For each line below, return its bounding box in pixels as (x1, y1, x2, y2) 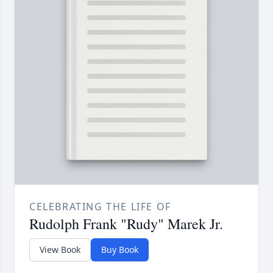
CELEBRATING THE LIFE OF (29, 199, 171, 213)
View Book (40, 243, 80, 255)
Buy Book (101, 243, 138, 255)
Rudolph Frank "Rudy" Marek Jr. (29, 213, 223, 233)
